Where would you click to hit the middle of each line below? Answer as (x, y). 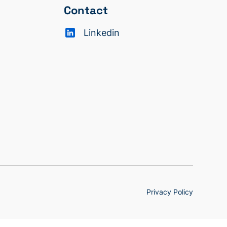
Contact (86, 10)
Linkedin (101, 32)
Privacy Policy (169, 192)
